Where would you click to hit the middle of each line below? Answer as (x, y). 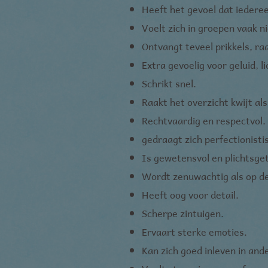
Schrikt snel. (169, 83)
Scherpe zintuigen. (183, 213)
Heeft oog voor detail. (190, 194)
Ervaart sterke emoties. (194, 232)
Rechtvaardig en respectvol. (204, 120)
